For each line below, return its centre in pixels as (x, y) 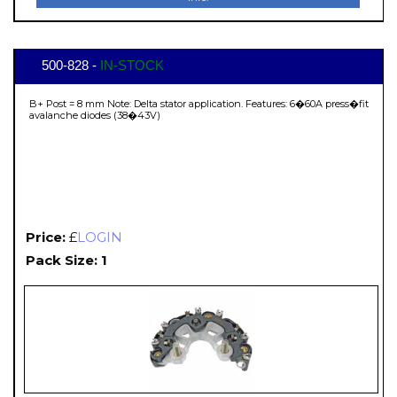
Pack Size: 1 (66, 260)
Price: (46, 237)
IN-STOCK (132, 65)
